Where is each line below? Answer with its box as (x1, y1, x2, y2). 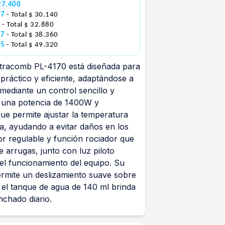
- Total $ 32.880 (2, 21, 54, 29)
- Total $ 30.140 (6, 11, 58, 19)
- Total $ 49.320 (6, 41, 58, 49)
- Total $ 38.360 (6, 31, 58, 39)
